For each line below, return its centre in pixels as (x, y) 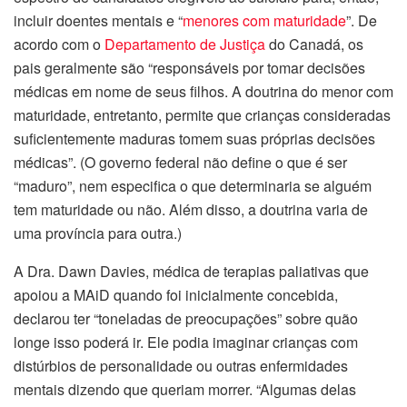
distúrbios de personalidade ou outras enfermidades (181, 365)
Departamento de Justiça (185, 44)
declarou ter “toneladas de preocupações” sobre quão (186, 318)
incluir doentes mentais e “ (98, 20)
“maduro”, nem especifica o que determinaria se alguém (193, 185)
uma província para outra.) (98, 233)
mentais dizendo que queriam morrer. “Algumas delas (185, 389)
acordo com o (59, 44)
